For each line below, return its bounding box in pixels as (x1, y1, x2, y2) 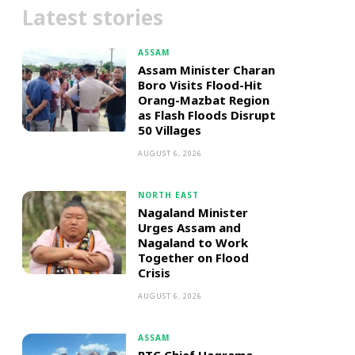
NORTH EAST (137, 189, 199, 200)
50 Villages (137, 122, 201, 138)
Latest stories (22, 3, 163, 32)
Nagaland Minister (137, 204, 248, 220)
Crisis (137, 265, 170, 281)
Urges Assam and (137, 219, 241, 235)
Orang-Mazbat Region (137, 92, 269, 108)
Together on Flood (137, 250, 249, 265)
